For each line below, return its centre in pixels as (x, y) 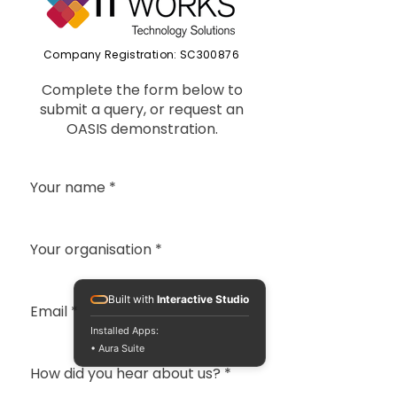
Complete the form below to (142, 90)
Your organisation (91, 250)
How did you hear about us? (125, 374)
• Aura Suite (117, 348)
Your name (68, 188)
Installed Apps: (125, 331)
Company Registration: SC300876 (141, 55)
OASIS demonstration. (142, 129)
